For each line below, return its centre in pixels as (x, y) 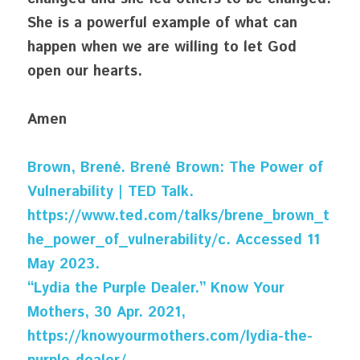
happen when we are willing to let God (162, 47)
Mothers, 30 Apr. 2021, (106, 313)
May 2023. (63, 264)
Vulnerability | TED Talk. (110, 192)
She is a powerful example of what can (162, 23)
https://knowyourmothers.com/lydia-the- (170, 337)
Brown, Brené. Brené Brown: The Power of (175, 168)
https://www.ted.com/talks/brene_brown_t (178, 216)
